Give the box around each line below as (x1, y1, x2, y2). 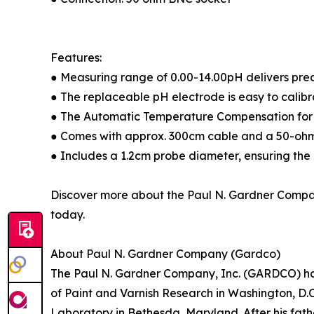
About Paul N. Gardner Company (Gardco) (50, 246, 280, 261)
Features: (50, 50, 102, 64)
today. (50, 207, 85, 221)
